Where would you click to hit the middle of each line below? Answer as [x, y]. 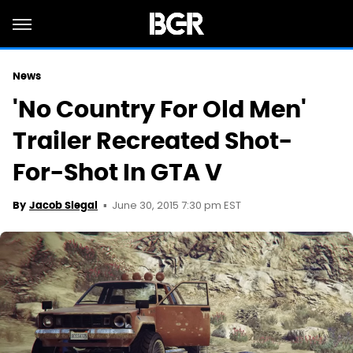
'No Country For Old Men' [160, 109]
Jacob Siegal [63, 205]
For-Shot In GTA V [117, 172]
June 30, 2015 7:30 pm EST [176, 206]
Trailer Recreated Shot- [152, 141]
